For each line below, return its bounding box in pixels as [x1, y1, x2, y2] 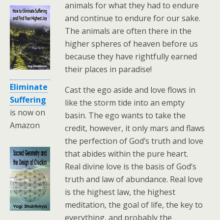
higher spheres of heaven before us [65, 38, 198, 49]
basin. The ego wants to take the [65, 110, 186, 121]
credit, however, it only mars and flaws [65, 122, 205, 134]
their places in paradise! [65, 63, 152, 75]
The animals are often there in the [65, 25, 192, 36]
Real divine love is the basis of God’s [65, 161, 197, 172]
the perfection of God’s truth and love [65, 135, 204, 146]
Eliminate [10, 81, 48, 92]
